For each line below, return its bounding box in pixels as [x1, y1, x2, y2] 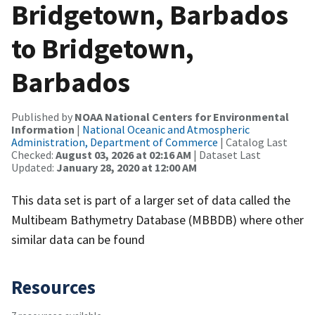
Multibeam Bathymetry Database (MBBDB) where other [11, 211, 304, 228]
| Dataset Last [191, 147, 261, 162]
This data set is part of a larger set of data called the [11, 191, 290, 208]
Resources [11, 274, 96, 299]
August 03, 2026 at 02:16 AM [56, 147, 191, 162]
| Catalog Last [218, 134, 288, 149]
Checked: [11, 147, 56, 162]
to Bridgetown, [11, 30, 194, 66]
